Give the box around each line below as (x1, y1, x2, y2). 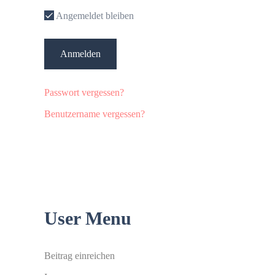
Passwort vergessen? (44, 87, 124, 98)
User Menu (44, 208, 131, 228)
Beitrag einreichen (44, 250, 115, 261)
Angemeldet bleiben (54, 10, 134, 21)
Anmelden (60, 48, 101, 59)
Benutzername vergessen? (44, 109, 145, 119)
